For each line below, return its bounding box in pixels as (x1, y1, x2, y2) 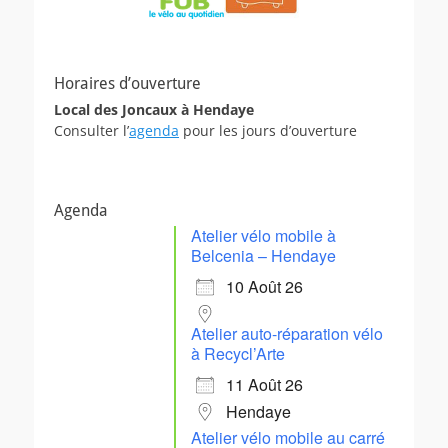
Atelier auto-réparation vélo (191, 321, 383, 345)
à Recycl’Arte (191, 341, 285, 365)
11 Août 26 (226, 372, 303, 396)
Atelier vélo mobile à (191, 223, 336, 247)
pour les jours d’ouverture (179, 120, 357, 140)
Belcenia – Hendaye (191, 243, 336, 267)
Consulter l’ (54, 120, 129, 140)
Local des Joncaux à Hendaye (54, 99, 254, 119)
